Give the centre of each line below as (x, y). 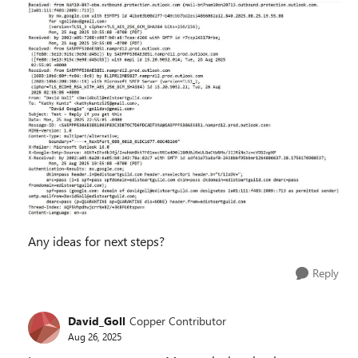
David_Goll (97, 320)
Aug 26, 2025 (95, 336)
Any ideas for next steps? (96, 241)
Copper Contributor (178, 320)
